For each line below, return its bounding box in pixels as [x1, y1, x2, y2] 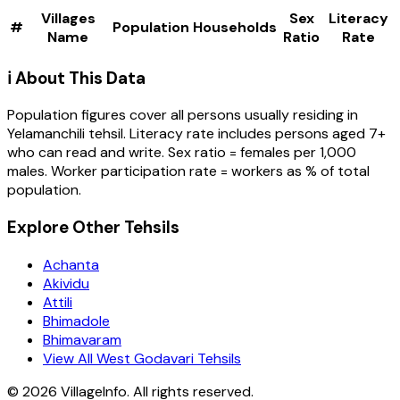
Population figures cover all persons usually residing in [7, 105, 358, 125]
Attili [43, 292, 72, 312]
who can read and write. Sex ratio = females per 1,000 [7, 143, 356, 162]
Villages [40, 8, 96, 28]
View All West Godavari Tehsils [43, 348, 241, 368]
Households [193, 17, 277, 37]
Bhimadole [43, 311, 110, 330]
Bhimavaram [43, 329, 121, 349]
